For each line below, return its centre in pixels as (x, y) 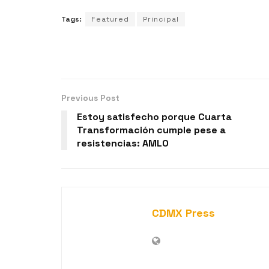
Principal (161, 19)
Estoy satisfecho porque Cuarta (154, 116)
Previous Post (90, 98)
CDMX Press (183, 213)
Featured (110, 19)
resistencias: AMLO (123, 143)
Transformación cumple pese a (151, 130)
